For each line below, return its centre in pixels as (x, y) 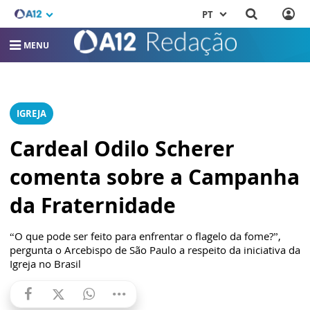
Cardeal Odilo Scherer (122, 149)
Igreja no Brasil (45, 264)
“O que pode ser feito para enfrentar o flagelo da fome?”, (145, 236)
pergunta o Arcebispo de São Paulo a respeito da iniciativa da (155, 250)
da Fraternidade (93, 206)
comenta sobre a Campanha (155, 177)
